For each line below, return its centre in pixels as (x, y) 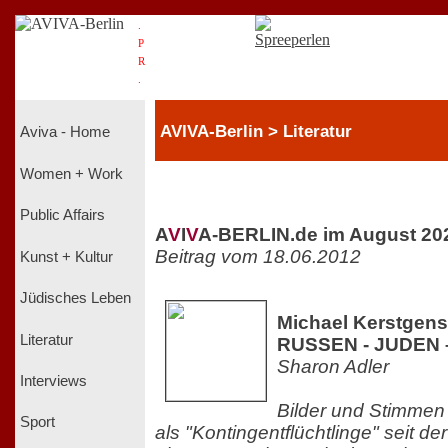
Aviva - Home (65, 132)
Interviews (53, 380)
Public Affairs (62, 215)
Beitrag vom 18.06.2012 (258, 256)
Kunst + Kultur (66, 256)
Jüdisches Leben (75, 298)
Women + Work (71, 173)
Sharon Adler (333, 366)
